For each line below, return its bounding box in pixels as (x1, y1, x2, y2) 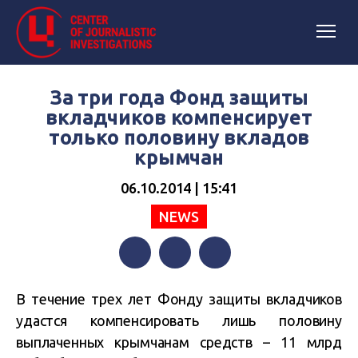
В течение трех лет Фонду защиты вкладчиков (16, 291, 342, 307)
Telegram (199, 277, 253, 292)
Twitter (159, 277, 200, 292)
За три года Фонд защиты (49, 86, 309, 109)
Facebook (119, 277, 173, 292)
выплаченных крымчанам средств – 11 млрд (16, 334, 342, 350)
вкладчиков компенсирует (46, 106, 312, 129)
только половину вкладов (48, 126, 310, 149)
